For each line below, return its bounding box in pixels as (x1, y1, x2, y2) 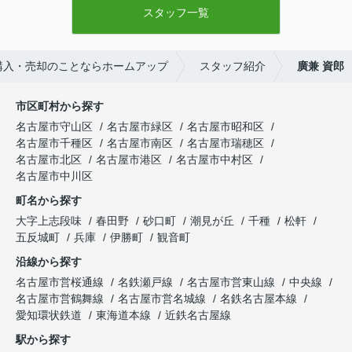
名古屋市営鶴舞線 (16, 292, 107, 306)
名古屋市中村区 (176, 153, 253, 167)
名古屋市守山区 (16, 120, 93, 134)
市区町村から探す (16, 100, 104, 113)
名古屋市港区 (96, 153, 162, 167)
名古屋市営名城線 (118, 292, 209, 306)
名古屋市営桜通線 (16, 276, 107, 289)
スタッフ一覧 (143, 6, 209, 20)
